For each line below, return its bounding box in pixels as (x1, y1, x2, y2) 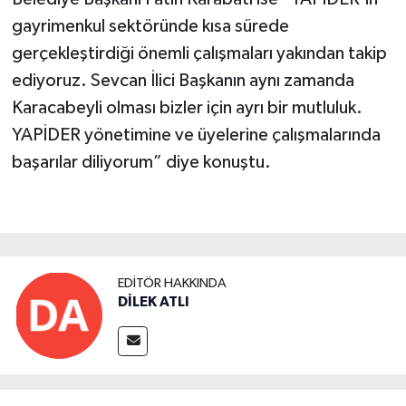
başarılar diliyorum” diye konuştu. (11, 152, 271, 171)
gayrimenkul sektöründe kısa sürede (11, 16, 289, 35)
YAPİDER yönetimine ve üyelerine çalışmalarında (11, 125, 381, 144)
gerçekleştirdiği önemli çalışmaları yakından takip (11, 43, 387, 63)
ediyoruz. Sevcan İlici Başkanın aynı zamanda (11, 71, 354, 90)
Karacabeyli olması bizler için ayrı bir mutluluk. (11, 98, 362, 117)
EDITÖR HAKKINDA (118, 276, 227, 291)
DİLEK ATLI (118, 295, 189, 310)
